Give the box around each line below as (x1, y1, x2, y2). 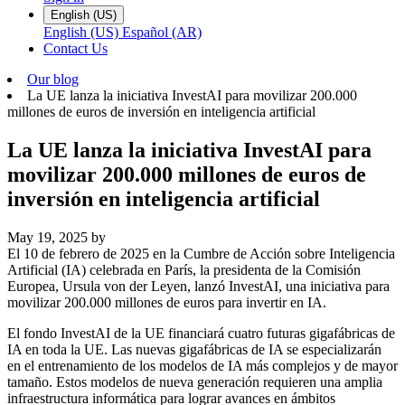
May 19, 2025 (7, 229, 88, 245)
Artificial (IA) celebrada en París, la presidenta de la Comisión (7, 261, 361, 278)
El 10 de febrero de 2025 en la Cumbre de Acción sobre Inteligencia (7, 245, 395, 261)
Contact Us (43, 40, 108, 56)
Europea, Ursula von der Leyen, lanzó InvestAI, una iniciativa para (7, 278, 390, 294)
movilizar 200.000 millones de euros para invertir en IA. (7, 294, 326, 310)
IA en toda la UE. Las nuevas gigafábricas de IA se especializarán (7, 341, 381, 357)
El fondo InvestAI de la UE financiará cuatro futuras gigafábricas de (7, 325, 395, 341)
